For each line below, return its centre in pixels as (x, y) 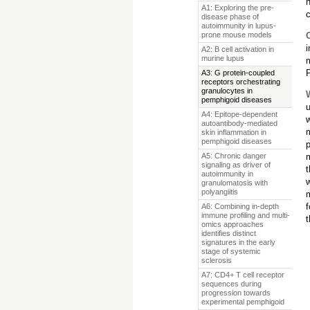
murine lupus (222, 58)
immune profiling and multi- (245, 215)
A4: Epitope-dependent (239, 114)
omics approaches (232, 224)
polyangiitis (219, 192)
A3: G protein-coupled (238, 73)
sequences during (231, 284)
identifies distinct (228, 233)
